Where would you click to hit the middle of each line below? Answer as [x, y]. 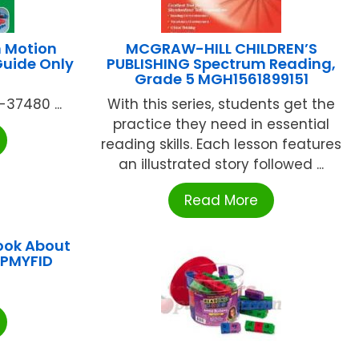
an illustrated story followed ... [222, 165]
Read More [222, 201]
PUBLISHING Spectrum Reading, [222, 64]
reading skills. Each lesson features [222, 145]
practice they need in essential [222, 125]
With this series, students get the [222, 105]
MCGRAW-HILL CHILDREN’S [221, 49]
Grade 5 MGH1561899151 [221, 79]
